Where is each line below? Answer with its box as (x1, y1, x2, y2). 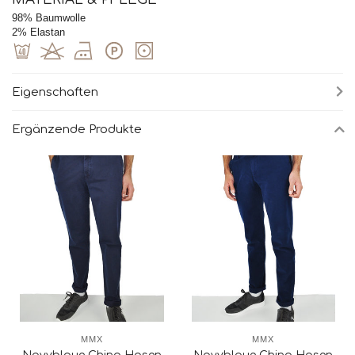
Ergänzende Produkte (12, 123, 142, 136)
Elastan (27, 26, 65, 39)
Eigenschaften (12, 86, 98, 99)
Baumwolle (32, 12, 86, 25)
